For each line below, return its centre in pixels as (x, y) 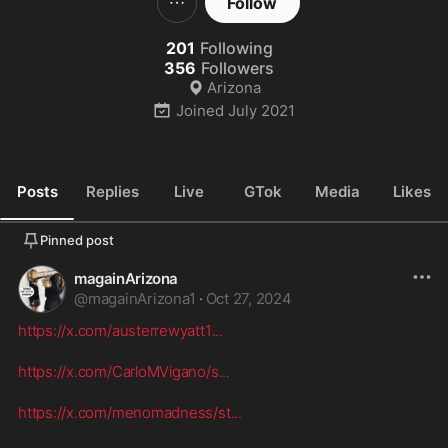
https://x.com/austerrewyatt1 (115, 330)
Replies (113, 191)
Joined (200, 110)
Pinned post (77, 240)
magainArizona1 (141, 298)
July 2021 (262, 110)
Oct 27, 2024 (248, 298)
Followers (237, 68)
